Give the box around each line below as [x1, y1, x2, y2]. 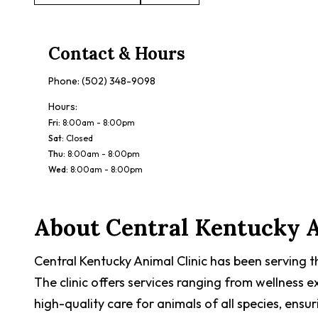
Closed [66, 133, 93, 143]
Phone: [48, 75, 82, 87]
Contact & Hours [48, 43, 185, 65]
